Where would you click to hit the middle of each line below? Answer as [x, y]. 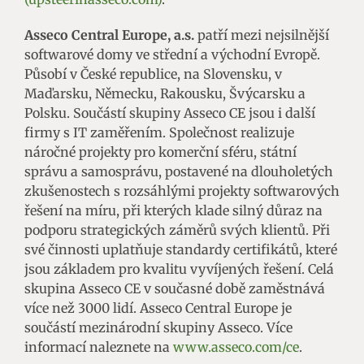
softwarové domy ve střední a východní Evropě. [172, 55]
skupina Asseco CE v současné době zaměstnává [175, 289]
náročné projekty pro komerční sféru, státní [160, 152]
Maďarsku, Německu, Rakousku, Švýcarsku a [165, 94]
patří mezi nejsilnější [262, 35]
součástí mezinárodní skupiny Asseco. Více [158, 328]
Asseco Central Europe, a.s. [109, 35]
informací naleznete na [99, 347]
